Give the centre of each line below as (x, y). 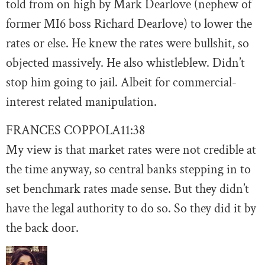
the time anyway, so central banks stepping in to (128, 169)
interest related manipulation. (81, 102)
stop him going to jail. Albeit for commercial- (121, 83)
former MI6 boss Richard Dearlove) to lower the (129, 24)
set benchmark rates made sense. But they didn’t (127, 189)
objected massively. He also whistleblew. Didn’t (125, 63)
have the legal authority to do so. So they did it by (131, 208)
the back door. (42, 228)
